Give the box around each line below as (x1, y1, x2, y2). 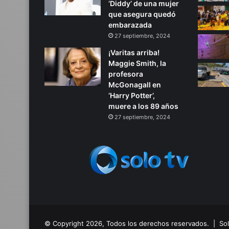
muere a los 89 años (108, 102, 178, 111)
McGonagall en (108, 80, 161, 89)
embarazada (108, 20, 152, 30)
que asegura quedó (108, 10, 176, 19)
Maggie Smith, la (108, 59, 166, 68)
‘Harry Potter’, (108, 91, 155, 100)
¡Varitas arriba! (108, 48, 159, 57)
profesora (108, 70, 143, 79)
